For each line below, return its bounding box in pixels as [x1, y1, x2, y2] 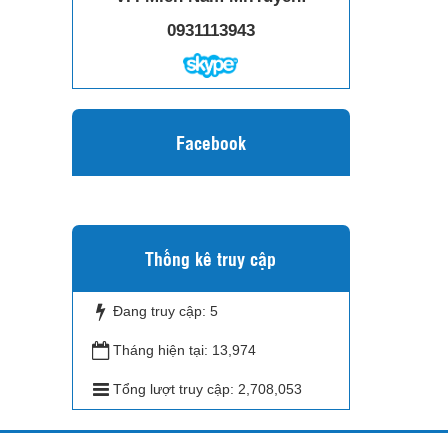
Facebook [175, 129, 246, 154]
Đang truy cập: [113, 302, 210, 319]
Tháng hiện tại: [113, 341, 212, 358]
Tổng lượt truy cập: [113, 380, 238, 397]
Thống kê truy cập [145, 245, 277, 270]
